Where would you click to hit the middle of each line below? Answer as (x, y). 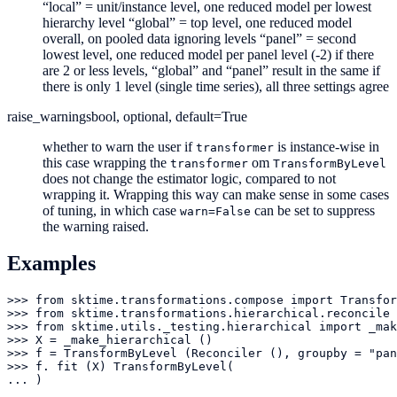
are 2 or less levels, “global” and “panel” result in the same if (211, 70)
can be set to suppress (313, 210)
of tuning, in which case (111, 210)
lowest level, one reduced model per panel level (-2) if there (208, 54)
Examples (51, 264)
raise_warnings (49, 116)
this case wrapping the (106, 162)
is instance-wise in (327, 146)
